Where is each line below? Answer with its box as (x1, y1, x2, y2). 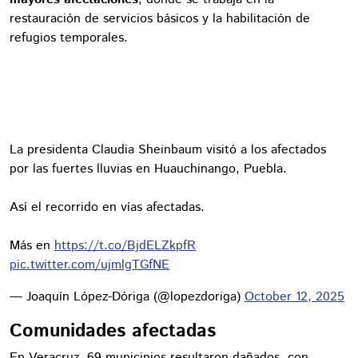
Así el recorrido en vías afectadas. (10, 197, 205, 217)
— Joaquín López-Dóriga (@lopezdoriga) (10, 287, 245, 306)
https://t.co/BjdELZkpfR (54, 236, 196, 255)
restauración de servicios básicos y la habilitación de (10, 9, 310, 28)
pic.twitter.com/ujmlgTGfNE (10, 255, 169, 274)
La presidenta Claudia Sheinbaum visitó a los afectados (10, 140, 326, 159)
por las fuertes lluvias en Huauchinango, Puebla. (10, 159, 287, 178)
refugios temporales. (10, 28, 128, 47)
